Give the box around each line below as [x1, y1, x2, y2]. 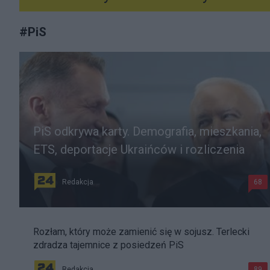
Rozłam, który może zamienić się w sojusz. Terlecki [33, 226, 250, 238]
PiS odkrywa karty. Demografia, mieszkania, [33, 124, 262, 139]
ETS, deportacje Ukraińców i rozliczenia [33, 142, 245, 157]
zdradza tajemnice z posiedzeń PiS [33, 239, 184, 251]
